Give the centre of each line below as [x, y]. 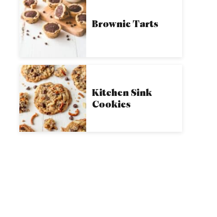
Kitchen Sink [122, 92]
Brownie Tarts [125, 23]
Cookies [111, 104]
